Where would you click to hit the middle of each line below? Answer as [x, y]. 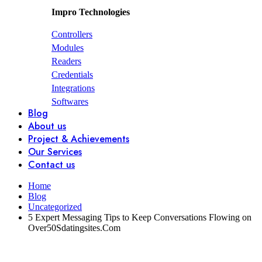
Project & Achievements [79, 139]
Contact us [51, 165]
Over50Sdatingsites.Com [74, 228]
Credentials [72, 75]
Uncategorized [55, 207]
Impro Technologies [91, 12]
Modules [68, 48]
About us [47, 126]
